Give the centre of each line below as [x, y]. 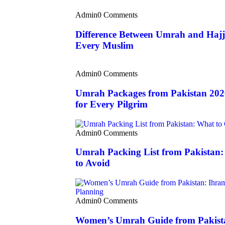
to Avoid [93, 163]
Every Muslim [104, 45]
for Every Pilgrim [111, 104]
